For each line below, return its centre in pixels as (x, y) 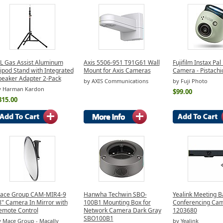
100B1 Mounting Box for (117, 202)
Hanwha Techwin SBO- (115, 194)
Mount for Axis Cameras (117, 70)
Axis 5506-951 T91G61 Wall (121, 62)
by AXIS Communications (116, 81)
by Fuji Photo (190, 81)
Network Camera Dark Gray (122, 210)
